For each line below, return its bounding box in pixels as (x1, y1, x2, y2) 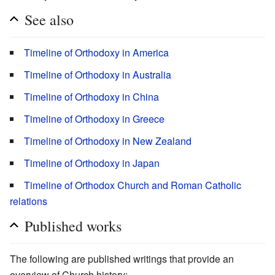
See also (25, 9, 74, 29)
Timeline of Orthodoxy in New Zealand (24, 133, 192, 148)
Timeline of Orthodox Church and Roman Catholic (24, 177, 241, 192)
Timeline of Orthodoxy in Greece (24, 111, 165, 126)
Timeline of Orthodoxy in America (24, 45, 169, 60)
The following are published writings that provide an (10, 251, 234, 266)
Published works (25, 215, 122, 236)
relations (10, 193, 47, 208)
